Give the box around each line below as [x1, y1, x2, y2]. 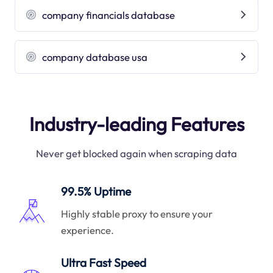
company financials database [42, 8, 175, 21]
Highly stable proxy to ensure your [61, 207, 213, 220]
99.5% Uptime [61, 184, 132, 199]
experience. [61, 223, 115, 236]
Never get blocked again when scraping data [36, 147, 237, 160]
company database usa [42, 50, 148, 63]
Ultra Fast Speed [61, 255, 147, 271]
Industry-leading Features [29, 112, 244, 136]
